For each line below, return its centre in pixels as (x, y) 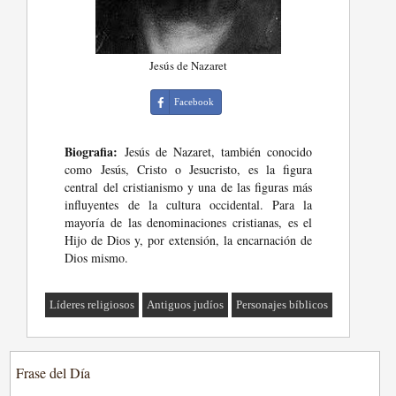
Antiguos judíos (186, 305)
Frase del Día (53, 373)
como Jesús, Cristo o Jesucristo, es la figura (189, 169)
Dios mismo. (97, 258)
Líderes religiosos (92, 305)
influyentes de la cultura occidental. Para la (189, 205)
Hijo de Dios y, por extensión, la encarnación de (189, 240)
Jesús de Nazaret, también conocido (215, 152)
